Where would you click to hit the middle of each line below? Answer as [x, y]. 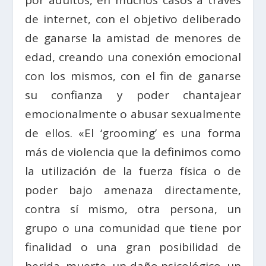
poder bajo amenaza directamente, [133, 190]
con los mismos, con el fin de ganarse [133, 76]
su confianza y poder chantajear [133, 95]
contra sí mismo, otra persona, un [133, 209]
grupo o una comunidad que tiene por [133, 228]
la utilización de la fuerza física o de [133, 171]
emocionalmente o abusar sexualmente [133, 114]
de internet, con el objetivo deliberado [133, 19]
